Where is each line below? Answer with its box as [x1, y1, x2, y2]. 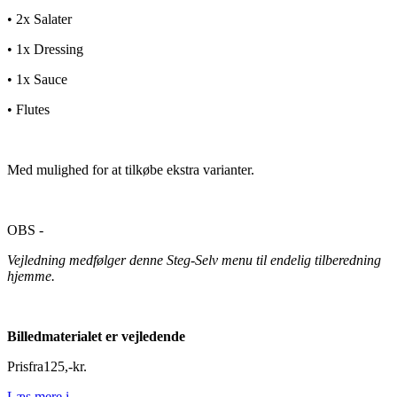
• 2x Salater [7, 12, 72, 27]
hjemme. [7, 269, 55, 284]
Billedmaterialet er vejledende [7, 329, 185, 345]
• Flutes [7, 102, 50, 118]
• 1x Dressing [7, 42, 83, 58]
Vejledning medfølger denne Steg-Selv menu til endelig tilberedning [7, 253, 381, 269]
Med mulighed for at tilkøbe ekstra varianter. [7, 162, 254, 178]
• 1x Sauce [7, 72, 67, 88]
